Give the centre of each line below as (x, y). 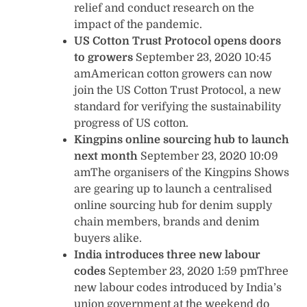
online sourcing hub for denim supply (173, 205)
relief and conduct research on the (164, 8)
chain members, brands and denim (167, 222)
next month (106, 156)
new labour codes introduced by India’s (178, 287)
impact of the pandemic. (139, 24)
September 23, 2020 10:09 (208, 156)
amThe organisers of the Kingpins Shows (182, 172)
